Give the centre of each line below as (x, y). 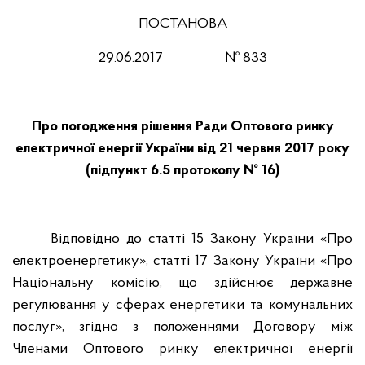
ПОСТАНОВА (182, 24)
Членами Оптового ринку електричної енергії (182, 349)
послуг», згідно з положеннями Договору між (182, 327)
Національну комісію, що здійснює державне (182, 283)
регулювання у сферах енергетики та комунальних (182, 305)
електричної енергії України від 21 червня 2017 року (182, 149)
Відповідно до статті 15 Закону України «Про (202, 239)
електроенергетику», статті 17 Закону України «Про (182, 261)
